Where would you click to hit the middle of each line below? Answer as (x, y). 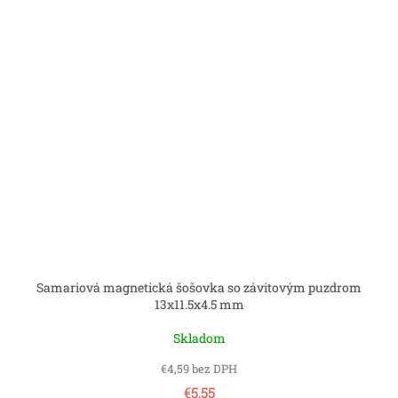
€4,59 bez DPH (199, 368)
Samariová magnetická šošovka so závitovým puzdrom (199, 287)
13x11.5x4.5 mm (199, 304)
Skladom (199, 338)
